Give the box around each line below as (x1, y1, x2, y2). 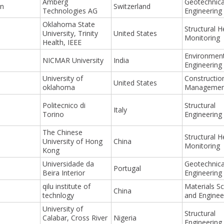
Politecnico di (42, 100, 86, 110)
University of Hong (42, 136, 103, 146)
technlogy (42, 190, 74, 200)
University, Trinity (42, 28, 98, 38)
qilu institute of (42, 181, 91, 191)
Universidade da (42, 158, 94, 168)
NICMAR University (42, 55, 104, 65)
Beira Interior (42, 167, 85, 177)
